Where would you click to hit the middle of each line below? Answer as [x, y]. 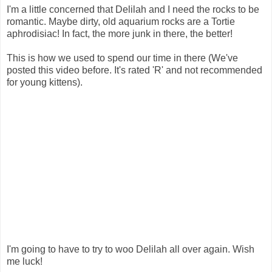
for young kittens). [45, 83]
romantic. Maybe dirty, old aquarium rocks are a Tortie [121, 22]
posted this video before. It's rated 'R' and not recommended [134, 70]
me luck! [25, 262]
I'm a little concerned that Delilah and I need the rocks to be [133, 10]
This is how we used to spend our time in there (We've [122, 58]
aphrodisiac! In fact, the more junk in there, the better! [120, 34]
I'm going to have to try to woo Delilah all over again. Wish [131, 250]
